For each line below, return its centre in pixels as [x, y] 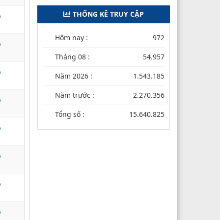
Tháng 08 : [72, 56]
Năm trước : [75, 95]
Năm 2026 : [74, 76]
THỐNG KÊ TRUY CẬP [108, 14]
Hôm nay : [71, 37]
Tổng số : [70, 114]
